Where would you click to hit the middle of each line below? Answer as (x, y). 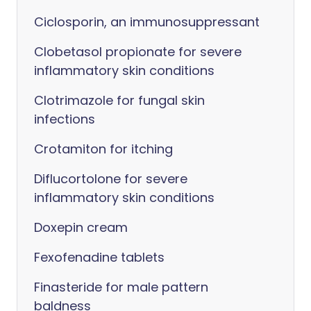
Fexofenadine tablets (99, 257)
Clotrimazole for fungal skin (119, 100)
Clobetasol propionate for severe (138, 52)
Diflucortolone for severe (111, 179)
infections (65, 119)
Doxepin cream (81, 227)
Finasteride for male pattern (121, 287)
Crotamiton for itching (103, 149)
